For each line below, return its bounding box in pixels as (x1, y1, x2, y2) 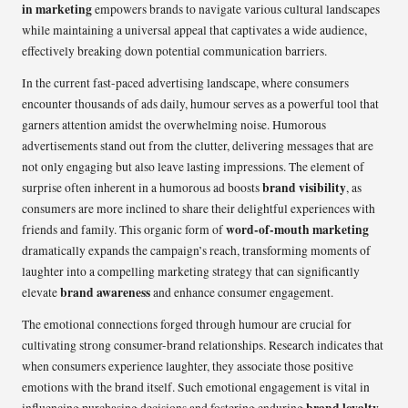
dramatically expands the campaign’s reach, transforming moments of (22, 241, 371, 259)
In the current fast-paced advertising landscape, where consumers (22, 74, 349, 91)
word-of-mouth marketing (226, 219, 369, 239)
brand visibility (262, 178, 346, 197)
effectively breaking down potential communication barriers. (22, 42, 327, 59)
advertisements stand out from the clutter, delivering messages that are (22, 137, 373, 154)
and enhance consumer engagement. (150, 283, 333, 301)
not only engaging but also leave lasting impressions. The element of (22, 158, 364, 175)
